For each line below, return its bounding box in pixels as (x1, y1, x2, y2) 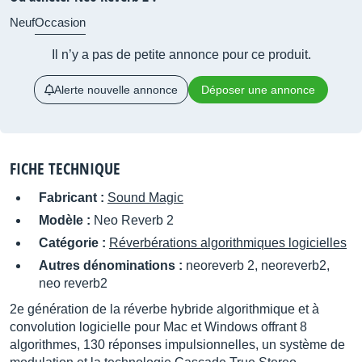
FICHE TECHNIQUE (10, 158, 120, 179)
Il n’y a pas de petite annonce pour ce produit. (51, 48, 311, 61)
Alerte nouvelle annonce (54, 83, 178, 96)
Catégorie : (39, 236, 109, 250)
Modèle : (39, 213, 94, 227)
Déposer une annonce (201, 83, 315, 96)
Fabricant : (39, 191, 107, 204)
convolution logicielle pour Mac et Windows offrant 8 (10, 320, 307, 334)
